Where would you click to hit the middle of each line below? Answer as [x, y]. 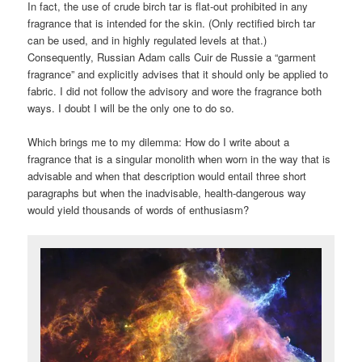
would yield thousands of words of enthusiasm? [139, 209]
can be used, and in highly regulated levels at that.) [147, 40]
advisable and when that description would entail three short [167, 175]
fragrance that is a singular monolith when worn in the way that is [179, 158]
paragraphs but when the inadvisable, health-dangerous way [167, 192]
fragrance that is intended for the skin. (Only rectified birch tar [172, 23]
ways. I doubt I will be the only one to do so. [131, 107]
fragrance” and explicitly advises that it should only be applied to [178, 74]
